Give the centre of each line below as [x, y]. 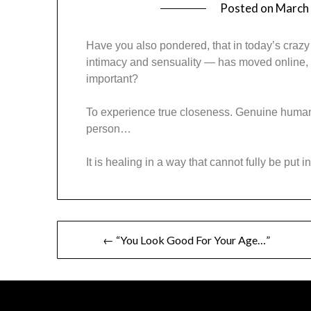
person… [109, 129]
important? [112, 79]
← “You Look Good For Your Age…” [187, 240]
